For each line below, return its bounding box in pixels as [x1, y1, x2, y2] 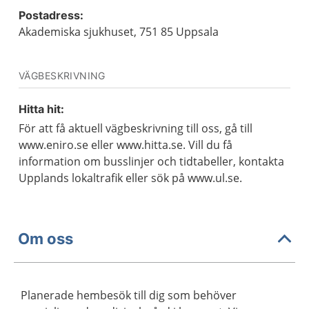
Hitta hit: [19, 102, 64, 116]
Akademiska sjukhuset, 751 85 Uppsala [19, 24, 219, 39]
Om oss [18, 229, 73, 248]
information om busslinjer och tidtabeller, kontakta [19, 154, 284, 169]
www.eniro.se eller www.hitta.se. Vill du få [19, 137, 232, 152]
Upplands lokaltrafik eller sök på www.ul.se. [19, 170, 242, 186]
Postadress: [19, 8, 83, 22]
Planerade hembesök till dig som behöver [21, 288, 237, 303]
